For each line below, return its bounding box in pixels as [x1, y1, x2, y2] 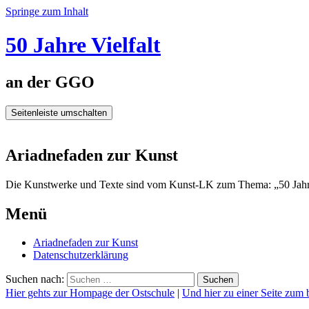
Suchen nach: [6, 273, 64, 286]
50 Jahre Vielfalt [6, 32, 161, 58]
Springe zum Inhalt [6, 6, 88, 17]
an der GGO [6, 72, 94, 91]
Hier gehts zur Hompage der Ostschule [6, 287, 175, 299]
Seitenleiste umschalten [11, 107, 107, 118]
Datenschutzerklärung [33, 249, 128, 261]
